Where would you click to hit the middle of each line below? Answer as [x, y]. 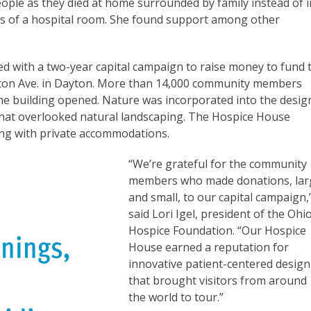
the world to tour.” [178, 297]
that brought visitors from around [218, 280]
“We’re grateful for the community [218, 163]
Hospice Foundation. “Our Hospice [218, 230]
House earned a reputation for [209, 247]
